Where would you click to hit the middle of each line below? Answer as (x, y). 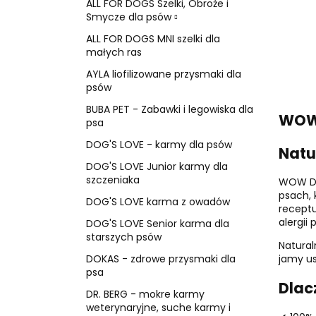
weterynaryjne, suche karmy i (158, 307)
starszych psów (124, 237)
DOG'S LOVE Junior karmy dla (157, 166)
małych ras (114, 52)
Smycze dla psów (130, 17)
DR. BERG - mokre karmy (145, 294)
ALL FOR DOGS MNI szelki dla (153, 38)
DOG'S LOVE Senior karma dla (158, 223)
